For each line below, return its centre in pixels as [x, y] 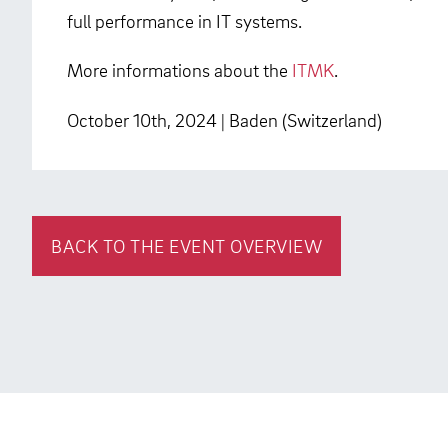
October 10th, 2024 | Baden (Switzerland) [224, 119]
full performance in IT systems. [184, 21]
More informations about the [179, 70]
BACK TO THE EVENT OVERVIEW [187, 246]
